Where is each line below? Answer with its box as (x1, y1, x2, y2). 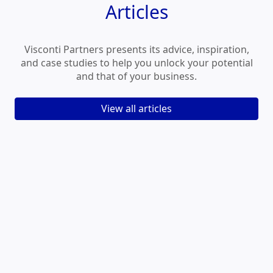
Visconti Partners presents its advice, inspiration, (24, 43, 249, 57)
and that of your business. (76, 69, 197, 83)
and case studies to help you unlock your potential (20, 56, 253, 70)
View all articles (101, 102, 172, 116)
